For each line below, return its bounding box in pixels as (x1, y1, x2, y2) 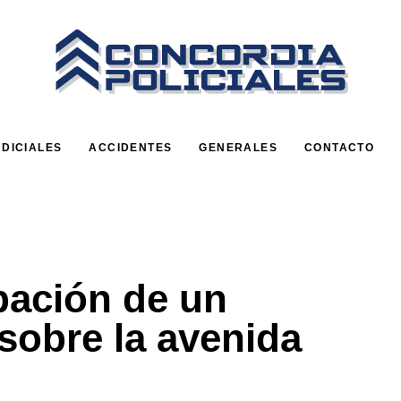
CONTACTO (303, 141, 375, 154)
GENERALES (199, 141, 277, 154)
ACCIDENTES (89, 141, 173, 154)
